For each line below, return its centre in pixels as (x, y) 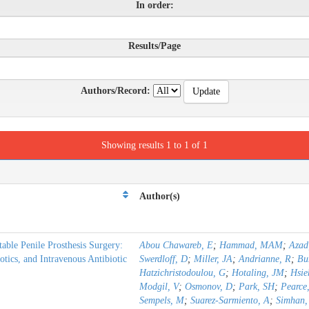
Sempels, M (162, 300)
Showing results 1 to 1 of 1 (154, 145)
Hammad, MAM (251, 245)
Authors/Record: (115, 91)
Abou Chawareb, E (176, 245)
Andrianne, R (265, 259)
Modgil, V (159, 287)
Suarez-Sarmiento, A (230, 300)
